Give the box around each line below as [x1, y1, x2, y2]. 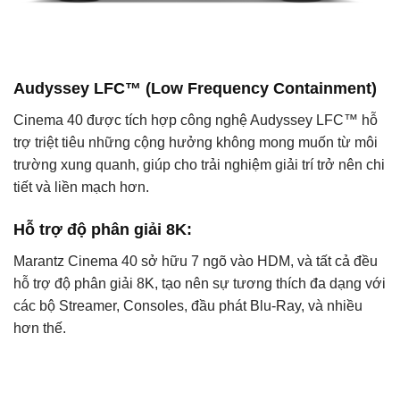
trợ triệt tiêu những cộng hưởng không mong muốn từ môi [13, 134, 378, 150]
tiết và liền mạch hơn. [13, 179, 149, 195]
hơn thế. [13, 320, 66, 336]
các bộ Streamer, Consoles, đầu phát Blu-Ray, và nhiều [13, 297, 362, 313]
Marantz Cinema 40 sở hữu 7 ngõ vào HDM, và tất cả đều [13, 253, 378, 269]
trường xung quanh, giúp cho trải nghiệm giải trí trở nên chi [13, 156, 385, 172]
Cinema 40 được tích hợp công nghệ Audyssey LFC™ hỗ [13, 112, 378, 128]
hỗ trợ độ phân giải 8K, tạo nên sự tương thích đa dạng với [13, 275, 386, 291]
